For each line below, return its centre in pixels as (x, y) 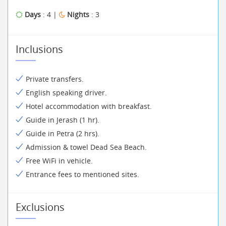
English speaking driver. (66, 93)
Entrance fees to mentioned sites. (82, 174)
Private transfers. (55, 79)
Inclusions (39, 49)
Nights (79, 14)
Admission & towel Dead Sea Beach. (86, 147)
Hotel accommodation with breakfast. (89, 106)
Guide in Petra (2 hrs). (63, 133)
